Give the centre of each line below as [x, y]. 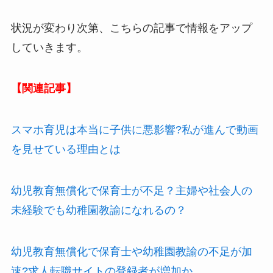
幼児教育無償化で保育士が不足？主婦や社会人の [131, 191]
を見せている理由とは [66, 150]
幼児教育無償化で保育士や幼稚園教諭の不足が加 [131, 251]
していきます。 [49, 47]
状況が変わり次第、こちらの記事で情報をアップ [131, 28]
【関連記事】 [44, 89]
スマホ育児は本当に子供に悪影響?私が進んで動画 [134, 130]
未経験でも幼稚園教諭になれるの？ [98, 211]
